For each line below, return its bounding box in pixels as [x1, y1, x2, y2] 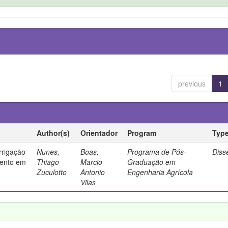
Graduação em [127, 157, 176, 167]
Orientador [80, 128, 118, 138]
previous [178, 78, 206, 89]
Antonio [80, 167, 105, 177]
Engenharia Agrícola [127, 167, 193, 177]
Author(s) [37, 128, 70, 138]
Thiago [37, 157, 60, 167]
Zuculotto [37, 167, 67, 177]
